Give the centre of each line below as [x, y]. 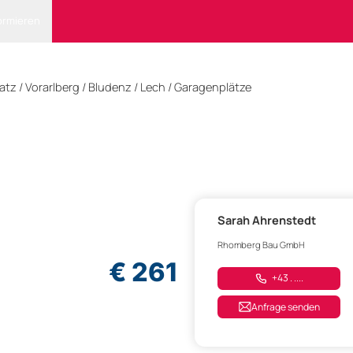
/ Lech [150, 87]
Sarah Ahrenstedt [267, 220]
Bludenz [110, 87]
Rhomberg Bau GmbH [262, 245]
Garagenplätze [213, 87]
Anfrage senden [285, 307]
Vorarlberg [52, 87]
